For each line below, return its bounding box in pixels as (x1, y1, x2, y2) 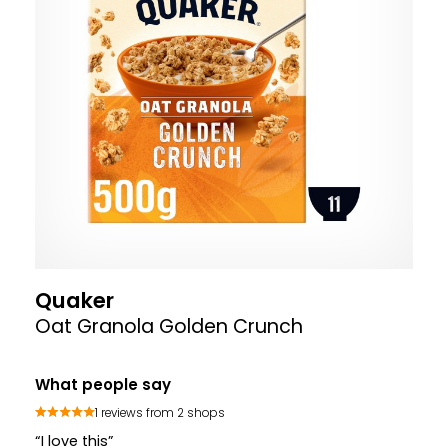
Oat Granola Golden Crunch (35, 313, 303, 340)
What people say (35, 374, 171, 395)
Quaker (35, 285, 114, 316)
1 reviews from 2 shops (95, 404, 225, 421)
